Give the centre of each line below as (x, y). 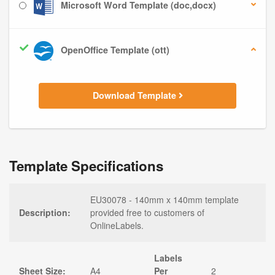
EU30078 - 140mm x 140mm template (165, 199)
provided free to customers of (147, 212)
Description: (45, 212)
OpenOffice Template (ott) (114, 50)
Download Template (135, 95)
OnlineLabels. (117, 225)
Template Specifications (86, 165)
